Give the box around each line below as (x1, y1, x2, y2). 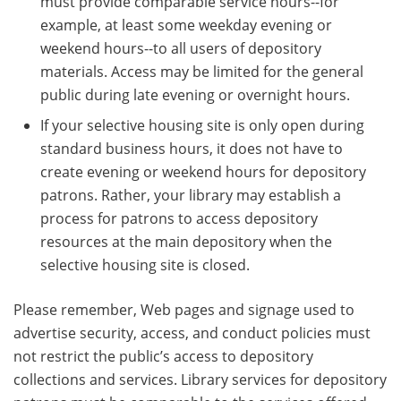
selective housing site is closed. (40, 254, 250, 275)
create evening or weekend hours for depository (40, 161, 366, 182)
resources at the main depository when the (40, 231, 332, 252)
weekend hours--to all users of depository (40, 38, 321, 58)
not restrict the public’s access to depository (13, 346, 313, 366)
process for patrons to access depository (40, 208, 318, 228)
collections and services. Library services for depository (13, 369, 387, 389)
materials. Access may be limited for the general (40, 61, 363, 81)
